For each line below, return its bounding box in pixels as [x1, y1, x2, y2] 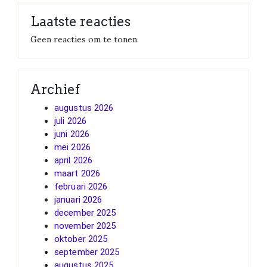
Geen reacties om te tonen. [30, 33, 139, 45]
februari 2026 [54, 181, 108, 192]
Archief [30, 81, 80, 97]
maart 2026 [54, 167, 100, 179]
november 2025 [54, 220, 116, 231]
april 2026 [54, 154, 92, 166]
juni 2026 [54, 128, 89, 139]
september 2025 [54, 246, 120, 257]
